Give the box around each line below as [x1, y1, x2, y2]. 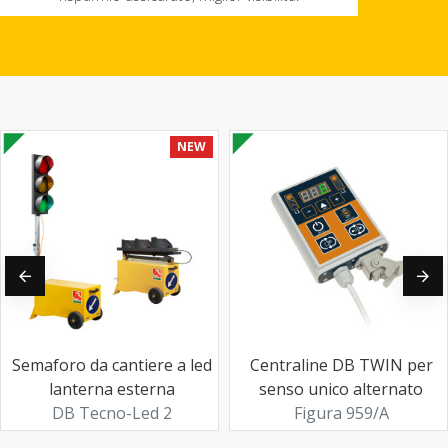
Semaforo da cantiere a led [12, 354, 212, 376]
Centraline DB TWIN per [249, 354, 433, 376]
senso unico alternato [259, 378, 423, 400]
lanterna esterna [49, 378, 175, 400]
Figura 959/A [293, 402, 389, 424]
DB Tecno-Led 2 [52, 402, 172, 424]
